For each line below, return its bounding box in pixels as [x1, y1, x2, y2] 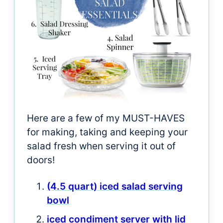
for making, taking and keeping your [27, 126, 188, 138]
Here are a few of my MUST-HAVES [27, 112, 185, 124]
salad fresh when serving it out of [27, 140, 176, 152]
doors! [27, 154, 55, 166]
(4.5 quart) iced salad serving [47, 180, 183, 192]
